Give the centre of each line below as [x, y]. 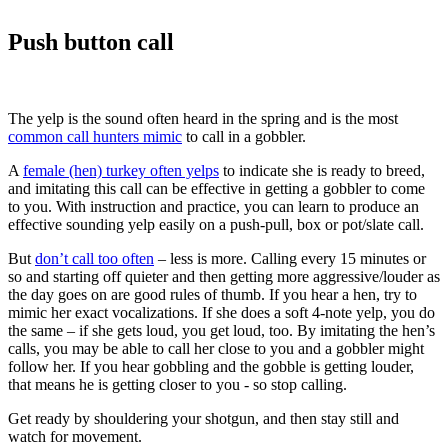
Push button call [91, 41]
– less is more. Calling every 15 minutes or [290, 258]
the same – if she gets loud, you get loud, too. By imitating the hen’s [221, 330]
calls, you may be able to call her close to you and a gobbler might [216, 348]
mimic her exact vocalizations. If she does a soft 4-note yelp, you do [221, 312]
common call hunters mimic [95, 136]
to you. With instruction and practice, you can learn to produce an [213, 206]
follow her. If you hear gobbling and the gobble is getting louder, [211, 366]
